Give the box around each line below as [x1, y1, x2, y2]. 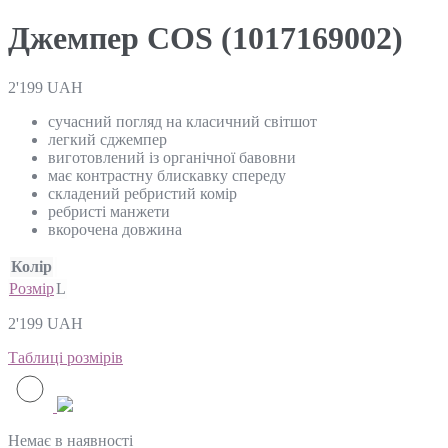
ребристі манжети [48, 202, 170, 220]
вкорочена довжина [48, 220, 182, 238]
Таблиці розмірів [8, 348, 123, 366]
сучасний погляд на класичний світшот [48, 112, 317, 130]
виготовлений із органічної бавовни [48, 148, 296, 166]
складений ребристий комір [48, 184, 237, 202]
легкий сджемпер [48, 130, 167, 148]
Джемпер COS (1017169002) [8, 20, 403, 57]
